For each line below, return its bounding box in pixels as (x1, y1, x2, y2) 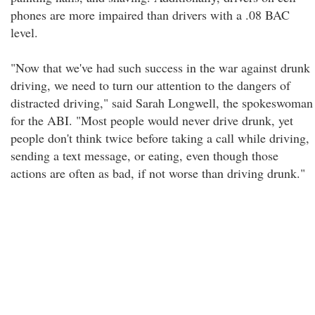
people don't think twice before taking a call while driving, (11, 129, 309, 146)
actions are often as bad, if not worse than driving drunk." (11, 165, 305, 181)
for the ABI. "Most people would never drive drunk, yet (11, 112, 293, 129)
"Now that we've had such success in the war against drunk (11, 59, 310, 76)
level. (11, 24, 38, 41)
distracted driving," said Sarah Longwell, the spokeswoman (11, 94, 313, 111)
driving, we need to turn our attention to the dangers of (11, 77, 290, 94)
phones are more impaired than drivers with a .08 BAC (11, 6, 290, 23)
